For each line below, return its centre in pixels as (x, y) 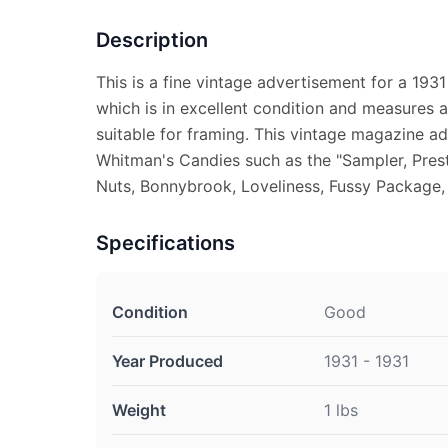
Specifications (165, 243)
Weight (139, 410)
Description (152, 40)
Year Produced (167, 361)
